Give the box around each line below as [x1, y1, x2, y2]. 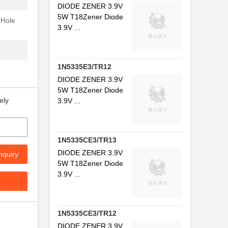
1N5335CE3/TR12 [58, 209, 117, 217]
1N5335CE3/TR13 [58, 136, 117, 144]
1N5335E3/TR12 [58, 63, 111, 71]
